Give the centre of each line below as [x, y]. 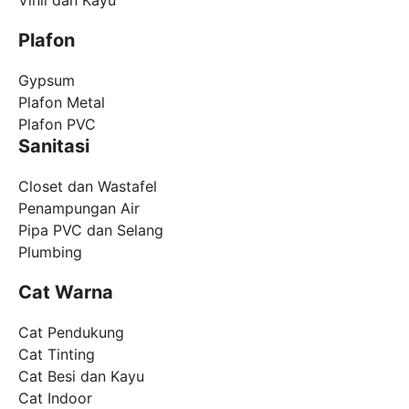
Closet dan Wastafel [88, 186]
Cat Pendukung [71, 332]
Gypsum [47, 80]
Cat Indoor [55, 398]
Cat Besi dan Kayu [81, 376]
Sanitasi [54, 146]
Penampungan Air [79, 208]
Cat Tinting [57, 354]
